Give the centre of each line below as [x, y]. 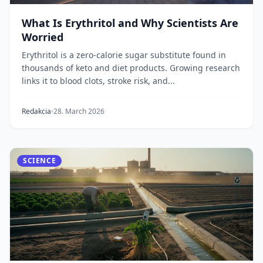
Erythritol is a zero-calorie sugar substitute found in [124, 55]
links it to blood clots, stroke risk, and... [98, 81]
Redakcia [36, 111]
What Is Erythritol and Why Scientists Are [130, 23]
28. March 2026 [79, 111]
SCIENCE [40, 161]
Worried [43, 37]
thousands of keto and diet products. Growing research [131, 68]
